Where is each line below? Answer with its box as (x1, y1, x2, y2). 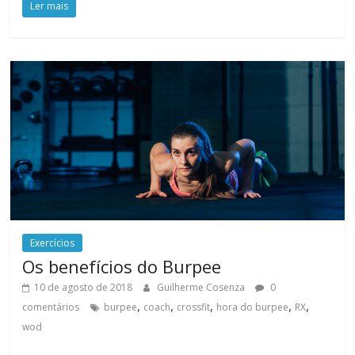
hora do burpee (216, 300, 289, 314)
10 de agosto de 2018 (34, 280, 133, 294)
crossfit (177, 300, 211, 314)
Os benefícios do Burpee (22, 254, 222, 278)
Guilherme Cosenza (157, 280, 248, 294)
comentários (22, 300, 80, 314)
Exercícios (30, 235, 75, 250)
